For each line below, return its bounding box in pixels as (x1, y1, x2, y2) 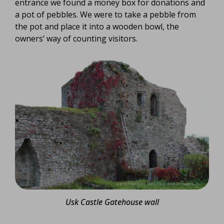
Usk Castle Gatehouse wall (65, 196, 159, 207)
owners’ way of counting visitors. (15, 32, 137, 44)
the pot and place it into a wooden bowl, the (15, 20, 179, 32)
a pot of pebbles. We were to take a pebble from (15, 8, 196, 20)
